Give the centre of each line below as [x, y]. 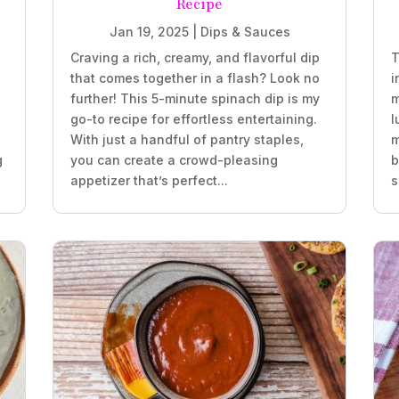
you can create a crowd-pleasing [174, 160]
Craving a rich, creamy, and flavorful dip [195, 58]
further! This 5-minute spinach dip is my [195, 99]
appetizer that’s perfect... [149, 181]
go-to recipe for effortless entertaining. [193, 119]
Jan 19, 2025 [149, 32]
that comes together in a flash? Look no [195, 78]
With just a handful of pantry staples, [187, 140]
